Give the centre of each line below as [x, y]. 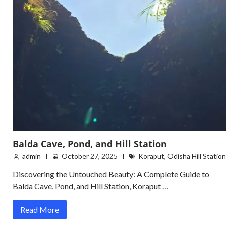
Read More [40, 210]
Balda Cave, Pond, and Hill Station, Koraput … [91, 186]
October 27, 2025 [90, 156]
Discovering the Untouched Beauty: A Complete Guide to [111, 174]
